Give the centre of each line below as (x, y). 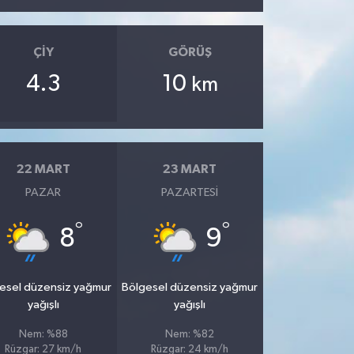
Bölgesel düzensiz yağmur (190, 287)
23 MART (190, 169)
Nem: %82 (190, 334)
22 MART (43, 169)
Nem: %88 (43, 334)
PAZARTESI (190, 192)
